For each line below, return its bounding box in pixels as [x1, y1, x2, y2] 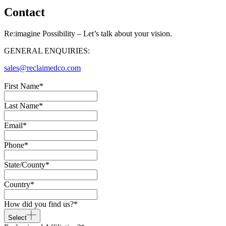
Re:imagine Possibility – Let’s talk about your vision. [4, 29, 172, 38]
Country [4, 180, 30, 189]
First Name [4, 81, 39, 90]
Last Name [4, 101, 39, 110]
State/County [4, 160, 45, 169]
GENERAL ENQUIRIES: [4, 46, 90, 55]
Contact [4, 5, 45, 19]
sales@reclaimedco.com [4, 63, 81, 72]
